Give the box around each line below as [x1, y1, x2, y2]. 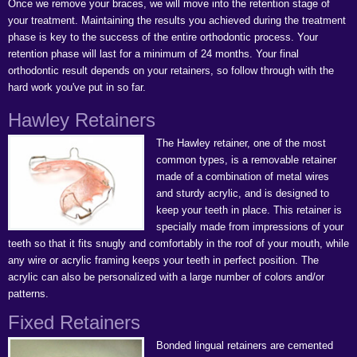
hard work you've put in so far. [8, 81, 146, 93]
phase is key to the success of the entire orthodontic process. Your [8, 31, 318, 43]
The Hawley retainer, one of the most [156, 137, 327, 149]
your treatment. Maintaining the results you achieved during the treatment [8, 14, 346, 26]
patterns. [8, 288, 49, 300]
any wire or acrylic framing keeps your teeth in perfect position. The [8, 254, 319, 266]
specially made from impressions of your [156, 221, 344, 233]
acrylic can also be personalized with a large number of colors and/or [8, 271, 324, 283]
